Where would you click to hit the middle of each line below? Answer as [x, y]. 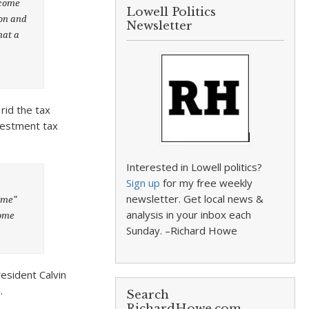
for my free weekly [207, 183]
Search [148, 295]
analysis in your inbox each [189, 215]
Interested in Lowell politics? [195, 167]
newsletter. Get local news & [195, 199]
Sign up [143, 183]
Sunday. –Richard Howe [182, 230]
